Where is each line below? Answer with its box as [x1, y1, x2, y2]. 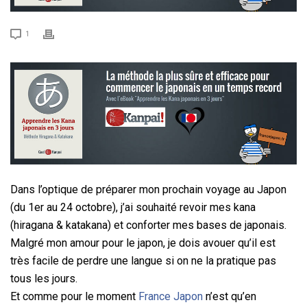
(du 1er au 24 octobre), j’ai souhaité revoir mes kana [10, 200, 256, 214]
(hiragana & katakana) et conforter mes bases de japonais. [10, 218, 286, 232]
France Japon [138, 289, 203, 303]
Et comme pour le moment [10, 289, 138, 303]
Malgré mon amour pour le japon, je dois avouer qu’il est [10, 236, 275, 249]
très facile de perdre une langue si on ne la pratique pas [10, 254, 276, 267]
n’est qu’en [203, 289, 256, 303]
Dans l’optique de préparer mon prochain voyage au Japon [10, 182, 286, 196]
